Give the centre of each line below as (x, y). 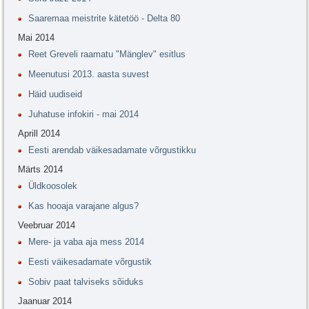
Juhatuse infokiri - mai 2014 (83, 114)
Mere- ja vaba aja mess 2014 (86, 242)
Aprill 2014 (39, 134)
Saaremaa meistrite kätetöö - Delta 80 (104, 19)
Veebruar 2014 (47, 226)
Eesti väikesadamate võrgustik (90, 262)
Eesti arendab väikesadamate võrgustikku (112, 150)
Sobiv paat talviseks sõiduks (86, 282)
